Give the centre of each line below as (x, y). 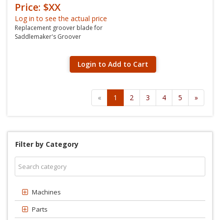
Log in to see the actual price (61, 18)
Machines (46, 192)
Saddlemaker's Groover (48, 37)
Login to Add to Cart (113, 64)
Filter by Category (47, 144)
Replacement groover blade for (59, 28)
